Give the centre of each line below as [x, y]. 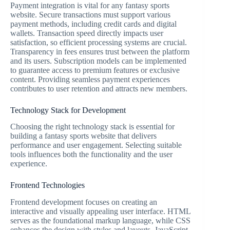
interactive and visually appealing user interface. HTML [100, 212]
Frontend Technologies [47, 185]
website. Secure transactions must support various [90, 14]
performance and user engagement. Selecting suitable [96, 145]
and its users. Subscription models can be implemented [98, 61]
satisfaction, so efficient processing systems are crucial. [99, 42]
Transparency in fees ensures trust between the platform [100, 51]
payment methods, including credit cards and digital [93, 24]
